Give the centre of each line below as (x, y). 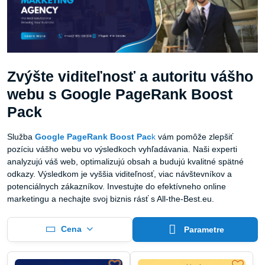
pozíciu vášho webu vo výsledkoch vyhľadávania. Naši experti (122, 149)
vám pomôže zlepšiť (194, 136)
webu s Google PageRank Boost (120, 94)
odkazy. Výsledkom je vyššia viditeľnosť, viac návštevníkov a (119, 174)
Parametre (203, 229)
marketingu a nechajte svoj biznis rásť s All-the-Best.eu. (111, 198)
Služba (21, 136)
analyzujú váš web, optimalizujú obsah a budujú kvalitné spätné (125, 161)
